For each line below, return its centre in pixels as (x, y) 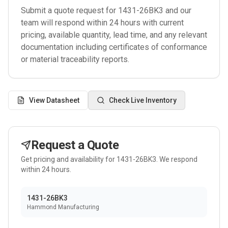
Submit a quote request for (69, 10)
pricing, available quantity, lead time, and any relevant (114, 35)
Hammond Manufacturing (63, 207)
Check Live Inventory (143, 100)
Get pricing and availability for (69, 159)
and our (177, 10)
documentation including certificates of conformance (114, 47)
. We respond (177, 159)
